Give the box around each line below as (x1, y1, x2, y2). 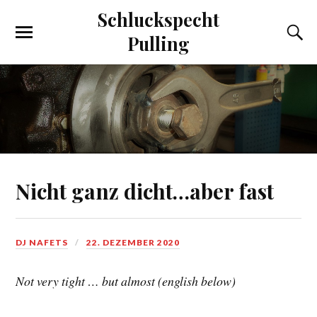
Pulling (127, 31, 190, 55)
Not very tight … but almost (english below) (16, 272, 236, 289)
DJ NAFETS (16, 236, 69, 248)
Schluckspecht (98, 7, 219, 31)
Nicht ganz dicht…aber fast (16, 176, 275, 204)
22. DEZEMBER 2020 (86, 236, 180, 248)
